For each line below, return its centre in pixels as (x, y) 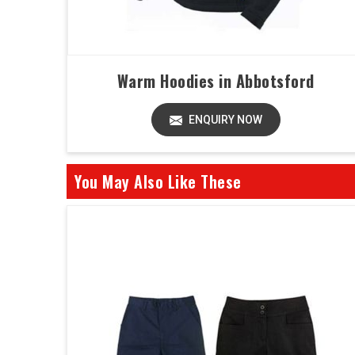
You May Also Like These (158, 181)
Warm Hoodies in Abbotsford (216, 81)
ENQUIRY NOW (224, 120)
